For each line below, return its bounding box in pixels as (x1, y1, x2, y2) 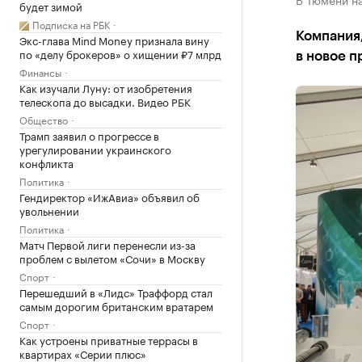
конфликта (19, 154, 74, 170)
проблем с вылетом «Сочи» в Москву (19, 250, 205, 266)
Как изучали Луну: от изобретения (19, 79, 192, 95)
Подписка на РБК (32, 16, 110, 32)
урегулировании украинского (19, 141, 171, 157)
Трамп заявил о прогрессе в (19, 127, 159, 143)
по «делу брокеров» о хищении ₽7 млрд (19, 45, 221, 61)
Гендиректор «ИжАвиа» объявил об (19, 188, 200, 204)
